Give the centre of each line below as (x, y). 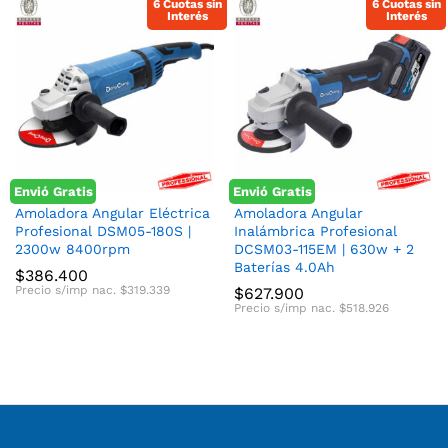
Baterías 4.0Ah (284, 267)
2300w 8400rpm (72, 249)
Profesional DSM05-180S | (103, 231)
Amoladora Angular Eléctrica (112, 213)
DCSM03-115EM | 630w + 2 (324, 249)
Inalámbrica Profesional (315, 231)
